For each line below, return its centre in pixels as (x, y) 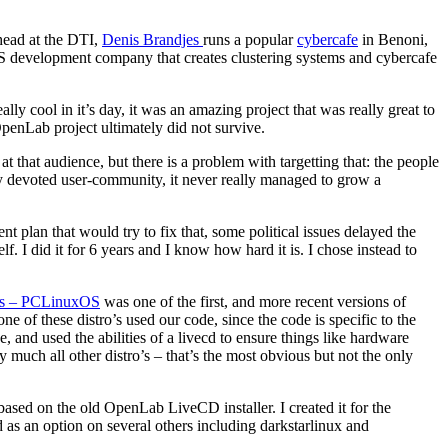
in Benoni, (393, 39)
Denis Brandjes (152, 39)
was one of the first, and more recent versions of (253, 301)
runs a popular (250, 39)
